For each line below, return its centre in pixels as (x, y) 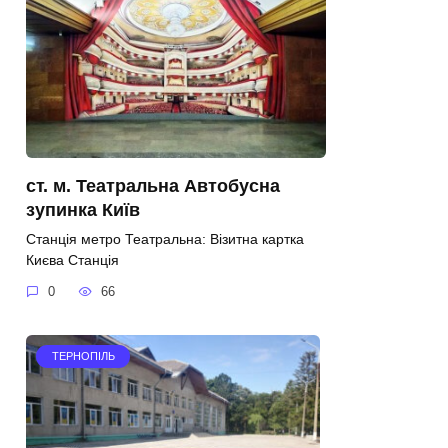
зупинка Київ (83, 209)
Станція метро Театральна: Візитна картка (165, 238)
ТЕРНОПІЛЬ (83, 356)
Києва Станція (72, 259)
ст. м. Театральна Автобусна (153, 185)
